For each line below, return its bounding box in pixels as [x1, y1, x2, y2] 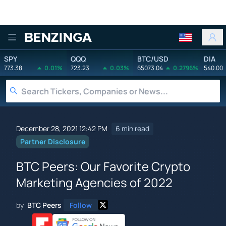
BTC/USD [137, 53, 168, 64]
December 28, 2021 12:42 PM [16, 124, 107, 134]
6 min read [116, 124, 149, 134]
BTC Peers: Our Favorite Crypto [16, 157, 190, 175]
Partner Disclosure [20, 137, 85, 147]
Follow [70, 200, 92, 210]
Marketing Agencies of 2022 [16, 174, 173, 191]
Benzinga [24, 37, 82, 55]
